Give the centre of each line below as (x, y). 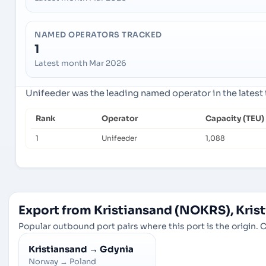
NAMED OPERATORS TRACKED (98, 35)
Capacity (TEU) (235, 119)
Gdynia (117, 249)
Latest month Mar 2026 (80, 64)
